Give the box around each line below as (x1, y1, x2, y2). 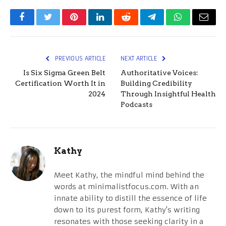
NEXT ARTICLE (121, 55, 159, 63)
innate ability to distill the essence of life (54, 194, 207, 203)
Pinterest (73, 20, 105, 29)
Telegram (151, 20, 186, 29)
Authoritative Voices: (121, 69, 198, 77)
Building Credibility (121, 79, 192, 88)
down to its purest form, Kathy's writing (54, 205, 200, 215)
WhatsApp (177, 20, 216, 29)
